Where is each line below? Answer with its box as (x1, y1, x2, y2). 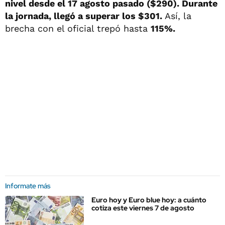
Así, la (165, 11, 191, 21)
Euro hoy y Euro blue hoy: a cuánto (91, 195, 206, 204)
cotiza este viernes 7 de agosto (91, 203, 194, 212)
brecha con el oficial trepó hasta (5, 23, 151, 34)
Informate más (5, 181, 51, 190)
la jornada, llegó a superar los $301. (5, 11, 165, 21)
